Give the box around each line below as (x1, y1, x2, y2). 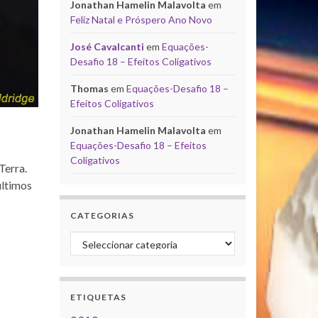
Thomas (70, 82, 109, 94)
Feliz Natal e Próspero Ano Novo (70, 13, 212, 26)
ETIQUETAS (70, 291, 126, 302)
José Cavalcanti (70, 40, 144, 53)
